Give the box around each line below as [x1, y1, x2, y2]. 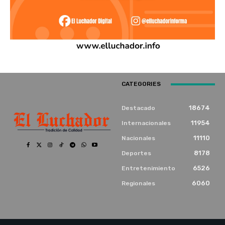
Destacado [122, 104, 155, 112]
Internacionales [122, 120, 171, 127]
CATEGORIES [122, 80, 161, 88]
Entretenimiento [122, 165, 175, 172]
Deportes [122, 150, 151, 157]
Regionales [122, 180, 155, 187]
